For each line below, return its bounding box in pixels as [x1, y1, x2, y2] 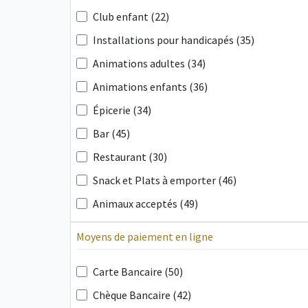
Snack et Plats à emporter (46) [93, 173, 236, 187]
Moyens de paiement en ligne [76, 230, 213, 243]
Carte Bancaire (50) [93, 265, 183, 278]
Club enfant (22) [93, 10, 169, 23]
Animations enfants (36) [93, 80, 208, 93]
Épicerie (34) [93, 103, 151, 117]
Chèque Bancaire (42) [93, 288, 191, 302]
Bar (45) [93, 126, 130, 140]
